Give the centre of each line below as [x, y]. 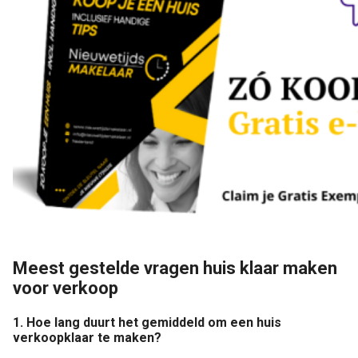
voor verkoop [66, 288]
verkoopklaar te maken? [87, 338]
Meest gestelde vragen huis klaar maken [175, 268]
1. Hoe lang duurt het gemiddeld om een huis [147, 323]
